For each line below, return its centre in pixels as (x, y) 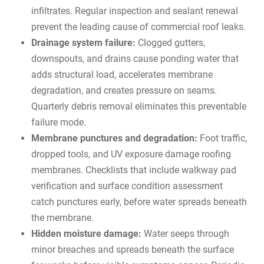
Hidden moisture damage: (87, 234)
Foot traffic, (222, 138)
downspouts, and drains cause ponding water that (135, 59)
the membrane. (63, 218)
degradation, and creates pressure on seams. (124, 91)
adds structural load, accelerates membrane (122, 75)
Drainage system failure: (84, 43)
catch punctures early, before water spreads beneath (139, 202)
